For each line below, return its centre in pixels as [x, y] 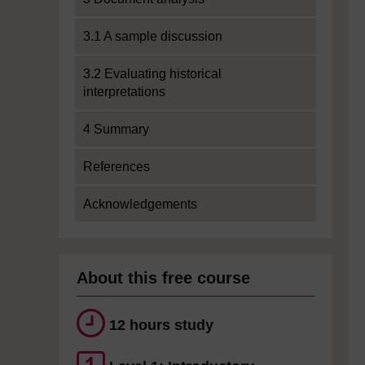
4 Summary [116, 129]
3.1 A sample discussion [153, 36]
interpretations [124, 92]
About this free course [163, 278]
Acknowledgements [140, 204]
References [117, 167]
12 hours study [161, 325]
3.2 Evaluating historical [152, 74]
